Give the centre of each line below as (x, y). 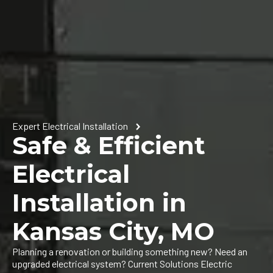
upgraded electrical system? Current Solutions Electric (122, 263)
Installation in (99, 202)
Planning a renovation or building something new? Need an (130, 251)
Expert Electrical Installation (70, 126)
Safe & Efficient (109, 145)
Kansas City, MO (113, 231)
